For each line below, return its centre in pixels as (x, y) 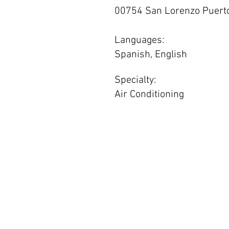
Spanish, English (151, 55)
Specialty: (135, 80)
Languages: (140, 40)
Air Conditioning (149, 95)
